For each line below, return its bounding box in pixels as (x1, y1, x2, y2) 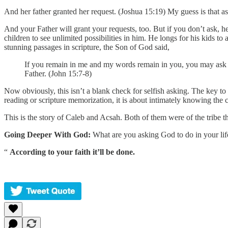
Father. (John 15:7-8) (24, 69, 92, 78)
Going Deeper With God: (4, 130, 91, 139)
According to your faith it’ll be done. (10, 147, 135, 156)
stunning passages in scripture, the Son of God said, (4, 42, 169, 51)
